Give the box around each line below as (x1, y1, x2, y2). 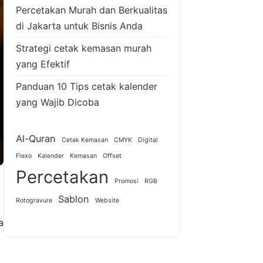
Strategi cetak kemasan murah (16, 42, 151, 54)
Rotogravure (16, 196, 52, 204)
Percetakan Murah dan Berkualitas (16, 4, 167, 16)
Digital (138, 136, 158, 144)
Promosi (114, 177, 139, 185)
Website (95, 196, 119, 204)
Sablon (58, 193, 89, 205)
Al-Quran (16, 132, 56, 144)
